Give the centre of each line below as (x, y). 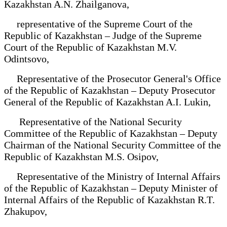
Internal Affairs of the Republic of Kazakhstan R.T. (109, 199)
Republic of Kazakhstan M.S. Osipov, (81, 156)
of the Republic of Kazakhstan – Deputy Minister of (111, 188)
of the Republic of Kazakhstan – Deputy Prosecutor (110, 90)
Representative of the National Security (93, 121)
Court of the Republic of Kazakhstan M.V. (90, 47)
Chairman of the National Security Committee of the (112, 145)
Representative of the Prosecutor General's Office (112, 78)
